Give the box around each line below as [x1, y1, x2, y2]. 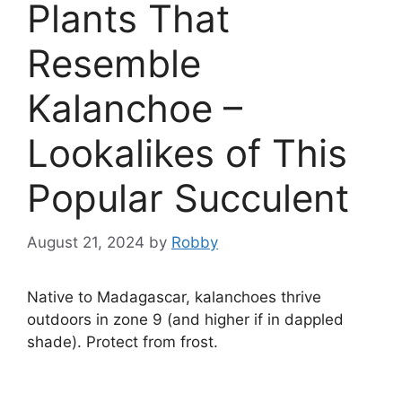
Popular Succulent [27, 175, 349, 222]
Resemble [27, 40, 201, 87]
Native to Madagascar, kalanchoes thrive [27, 287, 321, 306]
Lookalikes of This [27, 130, 347, 177]
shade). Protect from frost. [27, 332, 218, 351]
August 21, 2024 [27, 232, 144, 251]
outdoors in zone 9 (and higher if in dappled [27, 310, 344, 328]
